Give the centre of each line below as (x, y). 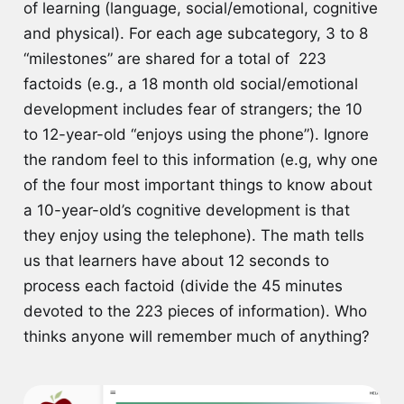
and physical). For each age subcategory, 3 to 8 (195, 33)
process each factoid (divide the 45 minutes (183, 285)
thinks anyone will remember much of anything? (198, 336)
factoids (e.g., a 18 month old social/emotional (190, 83)
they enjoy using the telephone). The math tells (193, 235)
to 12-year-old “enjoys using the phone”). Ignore (196, 134)
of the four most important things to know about (197, 184)
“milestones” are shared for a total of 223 (174, 58)
